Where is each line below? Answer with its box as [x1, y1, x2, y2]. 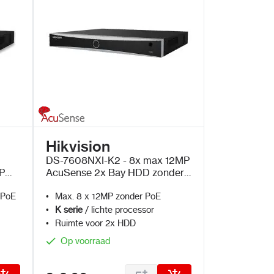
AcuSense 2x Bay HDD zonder [45, 166, 184, 179]
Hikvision [45, 137, 110, 156]
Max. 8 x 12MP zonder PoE [54, 191, 161, 202]
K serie [54, 204, 83, 215]
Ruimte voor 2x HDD [54, 218, 136, 229]
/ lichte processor [82, 204, 156, 215]
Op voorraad [60, 235, 110, 246]
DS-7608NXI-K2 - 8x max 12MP [45, 154, 190, 166]
